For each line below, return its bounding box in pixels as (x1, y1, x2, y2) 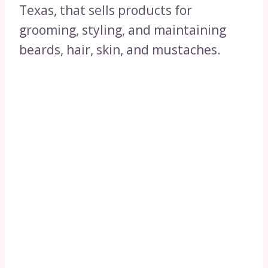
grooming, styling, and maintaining (19, 21, 226, 38)
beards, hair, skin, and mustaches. (19, 41, 221, 58)
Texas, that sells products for (19, 1, 192, 19)
